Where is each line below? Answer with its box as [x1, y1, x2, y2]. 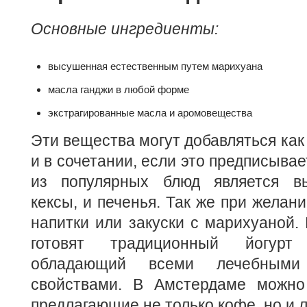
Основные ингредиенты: [31, 20, 219, 38]
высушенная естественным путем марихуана [48, 60, 262, 73]
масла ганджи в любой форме [48, 84, 189, 96]
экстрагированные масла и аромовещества [48, 107, 252, 119]
